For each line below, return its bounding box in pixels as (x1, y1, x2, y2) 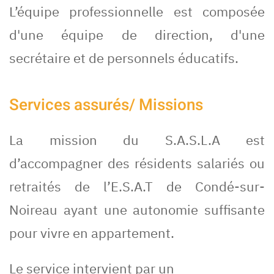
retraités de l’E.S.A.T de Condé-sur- (9, 177, 265, 196)
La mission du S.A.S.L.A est (9, 131, 265, 149)
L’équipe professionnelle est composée (9, 2, 265, 21)
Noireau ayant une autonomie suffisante (9, 201, 265, 219)
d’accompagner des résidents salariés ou (9, 154, 265, 172)
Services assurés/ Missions (9, 94, 203, 117)
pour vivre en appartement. (9, 224, 174, 242)
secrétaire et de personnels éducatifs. (9, 49, 239, 67)
